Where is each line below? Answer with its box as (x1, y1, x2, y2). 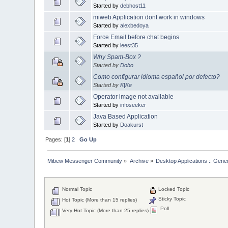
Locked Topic (157, 186, 190, 192)
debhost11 (120, 2, 146, 9)
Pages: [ (45, 136, 66, 142)
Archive (129, 157, 149, 164)
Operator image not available (93, 93, 174, 100)
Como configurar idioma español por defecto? (93, 73, 220, 80)
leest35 (120, 42, 138, 48)
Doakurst (120, 121, 144, 128)
